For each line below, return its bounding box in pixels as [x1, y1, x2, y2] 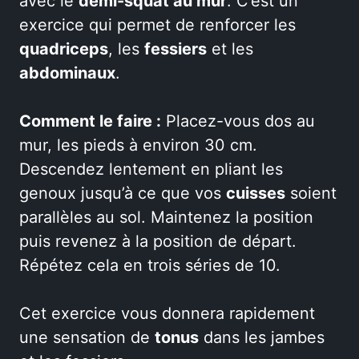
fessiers [144, 39, 207, 58]
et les [207, 39, 253, 58]
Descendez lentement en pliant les [19, 159, 283, 179]
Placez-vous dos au [161, 111, 315, 131]
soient [285, 184, 337, 203]
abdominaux [19, 63, 115, 83]
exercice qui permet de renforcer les [19, 15, 296, 34]
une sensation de [19, 328, 155, 347]
